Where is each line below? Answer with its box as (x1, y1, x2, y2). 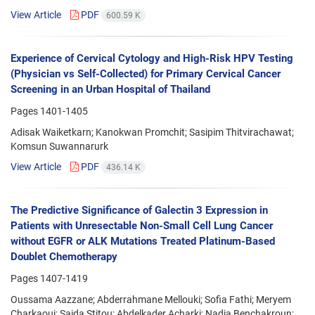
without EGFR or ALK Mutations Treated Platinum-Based (11, 235, 275, 248)
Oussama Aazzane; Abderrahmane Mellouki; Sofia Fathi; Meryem (11, 294, 291, 306)
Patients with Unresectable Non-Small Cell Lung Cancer (11, 219, 273, 233)
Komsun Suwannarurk (11, 140, 108, 152)
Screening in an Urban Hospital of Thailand (11, 82, 210, 96)
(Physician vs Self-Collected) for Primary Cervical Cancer (11, 67, 281, 80)
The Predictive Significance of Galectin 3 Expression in (11, 204, 268, 217)
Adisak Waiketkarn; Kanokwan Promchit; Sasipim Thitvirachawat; (11, 126, 294, 138)
